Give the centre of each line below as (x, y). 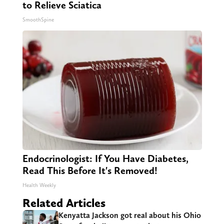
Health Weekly (39, 185)
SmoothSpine (38, 20)
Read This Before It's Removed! (90, 171)
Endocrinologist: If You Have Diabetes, (105, 159)
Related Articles (64, 203)
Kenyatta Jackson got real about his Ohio (129, 215)
